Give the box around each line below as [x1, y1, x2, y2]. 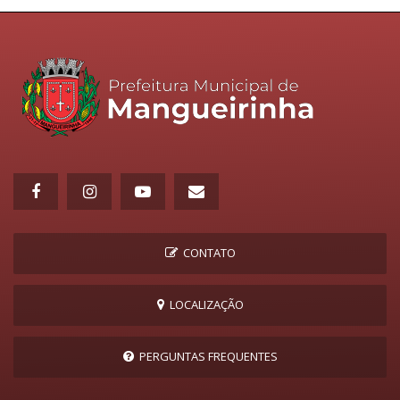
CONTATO [177, 245, 236, 262]
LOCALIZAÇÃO [163, 296, 244, 313]
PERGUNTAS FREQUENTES [133, 348, 278, 365]
